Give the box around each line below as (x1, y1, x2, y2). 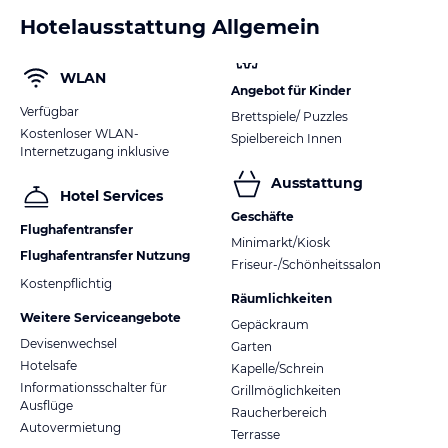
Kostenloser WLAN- (20, 125, 139, 141)
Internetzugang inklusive (20, 143, 169, 159)
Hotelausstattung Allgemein (20, 14, 320, 39)
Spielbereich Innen (231, 130, 342, 146)
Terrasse (231, 426, 280, 442)
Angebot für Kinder (231, 82, 351, 98)
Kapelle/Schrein (231, 360, 324, 376)
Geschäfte (231, 208, 294, 224)
